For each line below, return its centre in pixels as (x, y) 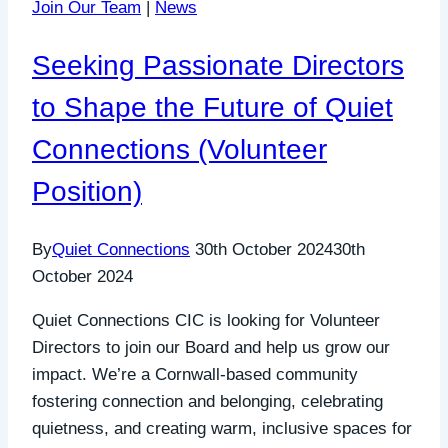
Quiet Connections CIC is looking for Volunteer (206, 320)
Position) (87, 191)
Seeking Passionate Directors (218, 65)
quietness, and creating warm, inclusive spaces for (222, 428)
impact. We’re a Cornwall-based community (195, 374)
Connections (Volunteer (179, 149)
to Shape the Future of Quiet (212, 107)
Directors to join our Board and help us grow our (211, 347)
